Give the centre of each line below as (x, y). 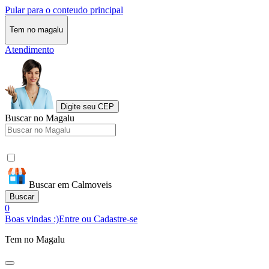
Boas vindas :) (32, 219)
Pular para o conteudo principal (64, 10)
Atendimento (29, 49)
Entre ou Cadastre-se (98, 219)
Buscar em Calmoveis (70, 184)
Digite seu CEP (87, 106)
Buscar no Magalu (40, 118)
